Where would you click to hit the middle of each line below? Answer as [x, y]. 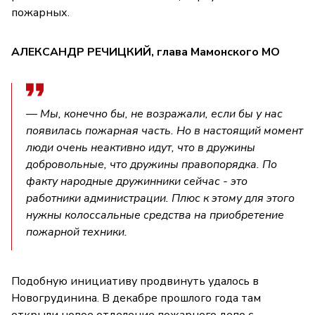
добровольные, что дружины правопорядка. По [152, 164]
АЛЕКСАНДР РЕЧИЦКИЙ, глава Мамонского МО [146, 52]
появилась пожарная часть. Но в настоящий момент [165, 130]
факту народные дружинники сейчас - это [137, 181]
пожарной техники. [77, 232]
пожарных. [40, 12]
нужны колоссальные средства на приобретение [155, 215]
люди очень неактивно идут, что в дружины [141, 147]
